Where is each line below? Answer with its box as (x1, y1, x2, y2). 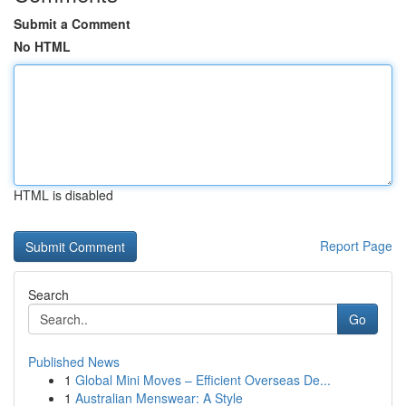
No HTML (14, 37, 71, 55)
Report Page (320, 237, 392, 255)
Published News (28, 353, 120, 371)
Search (28, 285, 69, 304)
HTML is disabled (14, 186, 113, 204)
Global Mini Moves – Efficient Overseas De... (75, 371, 331, 389)
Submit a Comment (14, 14, 130, 33)
